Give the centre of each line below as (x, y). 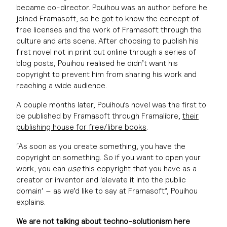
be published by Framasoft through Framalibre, (99, 116)
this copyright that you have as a (138, 168)
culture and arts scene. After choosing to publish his (107, 41)
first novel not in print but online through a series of (106, 52)
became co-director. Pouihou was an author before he (112, 7)
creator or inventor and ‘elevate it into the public (101, 180)
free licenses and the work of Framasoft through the (109, 30)
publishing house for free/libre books (81, 127)
